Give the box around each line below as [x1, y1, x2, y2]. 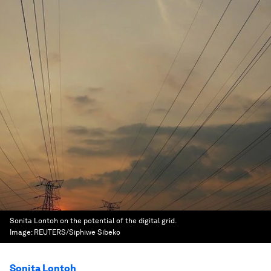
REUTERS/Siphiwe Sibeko [34, 228, 120, 237]
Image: [10, 228, 34, 237]
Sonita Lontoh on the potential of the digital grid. [10, 217, 176, 225]
